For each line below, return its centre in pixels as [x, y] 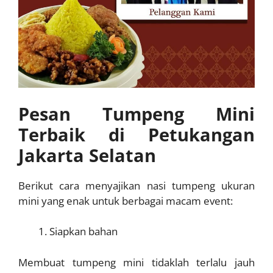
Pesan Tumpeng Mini [136, 113]
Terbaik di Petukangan [136, 134]
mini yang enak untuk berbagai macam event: [126, 200]
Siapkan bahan [83, 232]
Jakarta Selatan [87, 155]
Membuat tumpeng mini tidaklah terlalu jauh [136, 262]
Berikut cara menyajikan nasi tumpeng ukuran [136, 185]
